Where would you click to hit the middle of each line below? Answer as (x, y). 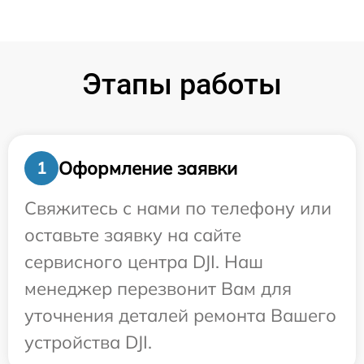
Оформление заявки (148, 168)
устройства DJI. (88, 342)
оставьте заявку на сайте (133, 235)
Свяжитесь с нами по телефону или (178, 208)
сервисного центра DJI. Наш (144, 262)
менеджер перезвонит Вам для (158, 289)
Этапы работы (182, 85)
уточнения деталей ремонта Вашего (180, 316)
